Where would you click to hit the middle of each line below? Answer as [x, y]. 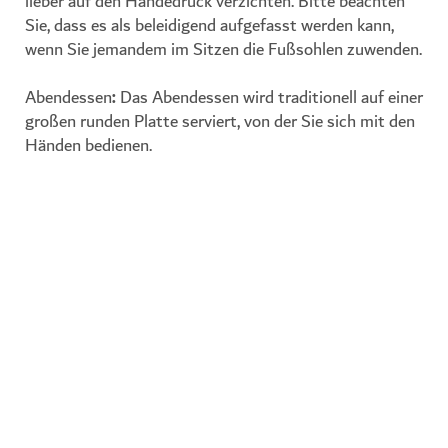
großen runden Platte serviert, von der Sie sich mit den [220, 122]
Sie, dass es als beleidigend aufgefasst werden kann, [209, 26]
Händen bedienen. [88, 146]
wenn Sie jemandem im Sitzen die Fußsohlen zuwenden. [223, 50]
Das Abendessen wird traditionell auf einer [269, 98]
